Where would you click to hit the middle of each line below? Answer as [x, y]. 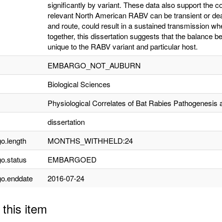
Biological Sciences [79, 84]
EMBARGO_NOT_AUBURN [94, 65]
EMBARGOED [72, 159]
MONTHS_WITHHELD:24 [90, 140]
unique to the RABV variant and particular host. [123, 46]
